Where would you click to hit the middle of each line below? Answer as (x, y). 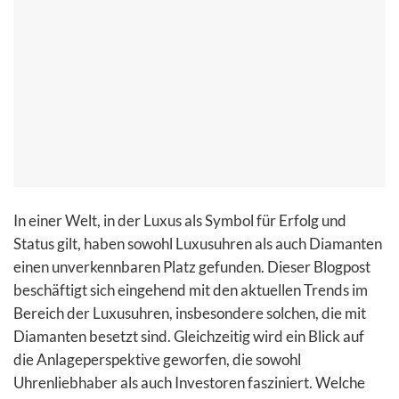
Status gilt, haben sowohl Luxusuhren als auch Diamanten (198, 243)
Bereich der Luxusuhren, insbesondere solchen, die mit (190, 313)
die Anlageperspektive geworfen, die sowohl (157, 359)
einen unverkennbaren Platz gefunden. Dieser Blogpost (192, 266)
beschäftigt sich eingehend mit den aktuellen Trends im (191, 289)
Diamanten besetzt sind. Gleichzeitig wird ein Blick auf (189, 336)
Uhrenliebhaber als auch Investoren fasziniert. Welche (189, 382)
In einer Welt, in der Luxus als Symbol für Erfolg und (180, 220)
